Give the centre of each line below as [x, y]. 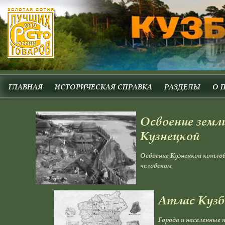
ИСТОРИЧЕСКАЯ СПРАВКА [103, 87]
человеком [156, 165]
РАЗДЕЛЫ [182, 87]
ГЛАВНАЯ [26, 87]
